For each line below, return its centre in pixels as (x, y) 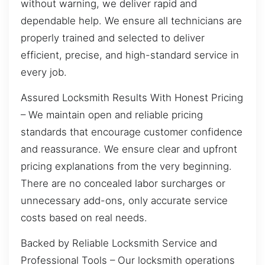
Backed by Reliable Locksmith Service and (119, 243)
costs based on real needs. (84, 217)
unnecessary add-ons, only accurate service (124, 200)
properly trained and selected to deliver (113, 38)
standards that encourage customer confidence (132, 132)
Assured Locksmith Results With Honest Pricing (132, 97)
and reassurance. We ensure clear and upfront (129, 149)
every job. (44, 72)
